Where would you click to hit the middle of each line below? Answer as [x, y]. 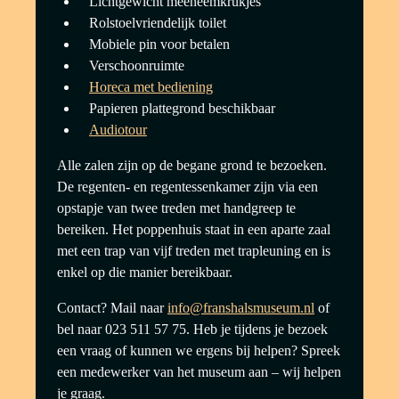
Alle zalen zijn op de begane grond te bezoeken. [192, 165]
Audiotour [118, 130]
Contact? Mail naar [112, 308]
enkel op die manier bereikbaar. [145, 272]
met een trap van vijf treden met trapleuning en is [194, 251]
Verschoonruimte [137, 65]
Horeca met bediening [151, 87]
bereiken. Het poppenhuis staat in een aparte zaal [194, 229]
